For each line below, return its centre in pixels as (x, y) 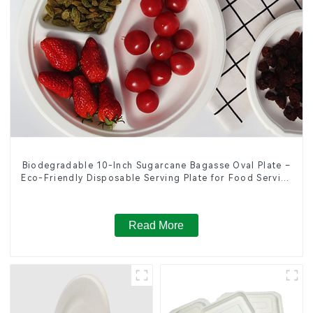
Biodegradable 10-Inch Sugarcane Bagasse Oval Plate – (156, 165)
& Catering (156, 190)
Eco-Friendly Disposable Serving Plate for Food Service (156, 178)
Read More (156, 226)
